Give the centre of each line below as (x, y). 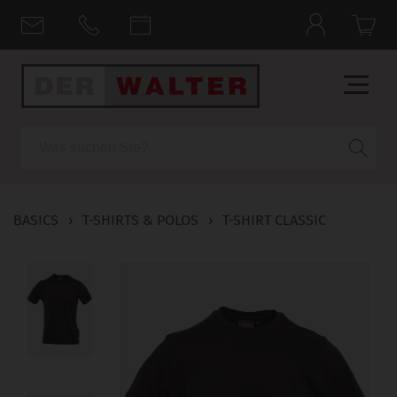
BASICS (36, 220)
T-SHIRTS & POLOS (140, 220)
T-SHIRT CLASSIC (274, 220)
